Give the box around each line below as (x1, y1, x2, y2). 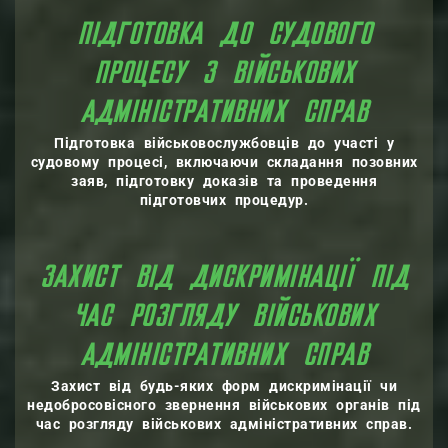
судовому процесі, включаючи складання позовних (30, 154, 418, 170)
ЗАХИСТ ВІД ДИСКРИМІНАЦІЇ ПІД (40, 264, 408, 294)
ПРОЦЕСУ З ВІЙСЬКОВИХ (93, 60, 355, 90)
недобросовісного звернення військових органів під (27, 397, 421, 413)
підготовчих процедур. (139, 192, 309, 208)
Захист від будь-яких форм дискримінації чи (51, 378, 397, 394)
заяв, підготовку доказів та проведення (71, 173, 377, 189)
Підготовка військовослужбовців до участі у (54, 135, 394, 151)
